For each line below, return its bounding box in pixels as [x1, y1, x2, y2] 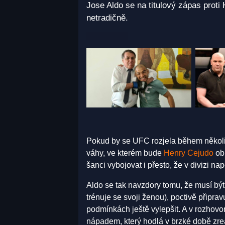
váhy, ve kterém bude [86, 148, 164, 157]
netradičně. [86, 13, 131, 23]
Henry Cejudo [164, 148, 213, 157]
